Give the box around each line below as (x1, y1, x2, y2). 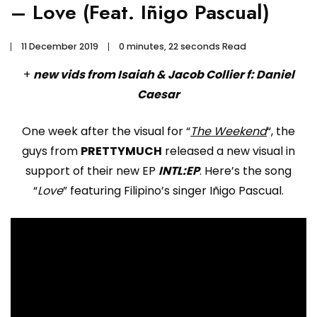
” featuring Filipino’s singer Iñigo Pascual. (63, 182, 284, 199)
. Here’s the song (200, 162, 292, 179)
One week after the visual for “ (22, 122, 190, 139)
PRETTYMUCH (81, 142, 162, 159)
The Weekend (190, 122, 267, 139)
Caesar (137, 86, 180, 103)
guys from (22, 142, 81, 159)
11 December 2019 (21, 40, 98, 52)
